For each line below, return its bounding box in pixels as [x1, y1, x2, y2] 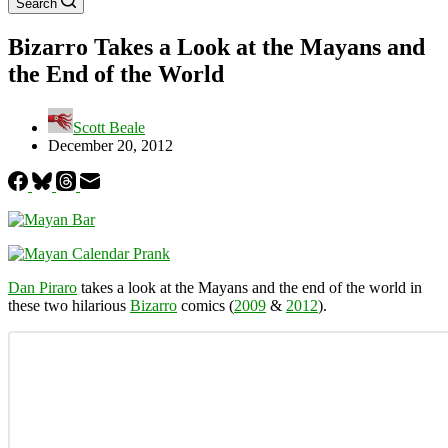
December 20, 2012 [48, 136, 173, 154]
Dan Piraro [8, 278, 77, 296]
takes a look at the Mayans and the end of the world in [77, 278, 422, 296]
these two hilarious [8, 296, 130, 314]
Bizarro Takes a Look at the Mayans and [8, 33, 425, 60]
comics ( [177, 296, 234, 314]
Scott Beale [73, 118, 145, 136]
